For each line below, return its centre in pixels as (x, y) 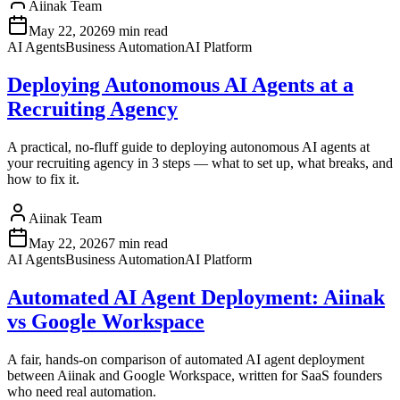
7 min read (138, 243)
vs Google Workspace (106, 321)
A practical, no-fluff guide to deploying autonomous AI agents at (188, 146)
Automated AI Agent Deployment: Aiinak (196, 297)
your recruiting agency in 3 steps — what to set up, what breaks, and (200, 162)
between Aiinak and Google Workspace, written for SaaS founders (195, 375)
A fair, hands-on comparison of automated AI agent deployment (186, 359)
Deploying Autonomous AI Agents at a (180, 84)
